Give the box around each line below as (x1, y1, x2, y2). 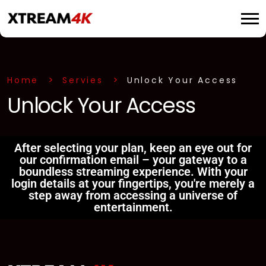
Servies (62, 74, 103, 86)
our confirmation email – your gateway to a (19, 153, 247, 167)
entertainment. (93, 200, 173, 214)
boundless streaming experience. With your (18, 164, 248, 179)
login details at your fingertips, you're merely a (11, 176, 255, 191)
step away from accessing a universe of (28, 188, 237, 202)
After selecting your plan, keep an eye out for (14, 141, 252, 155)
